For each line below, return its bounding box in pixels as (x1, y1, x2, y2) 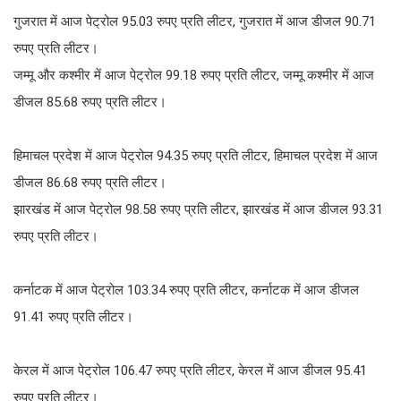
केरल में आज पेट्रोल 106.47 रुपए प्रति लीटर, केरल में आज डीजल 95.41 (13, 362, 367, 379)
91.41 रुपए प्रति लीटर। (13, 308, 133, 325)
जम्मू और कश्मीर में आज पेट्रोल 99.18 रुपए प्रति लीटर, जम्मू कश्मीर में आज (13, 66, 374, 83)
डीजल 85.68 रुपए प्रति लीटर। (13, 93, 166, 110)
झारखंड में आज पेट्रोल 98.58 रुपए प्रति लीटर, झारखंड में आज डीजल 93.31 (13, 200, 383, 218)
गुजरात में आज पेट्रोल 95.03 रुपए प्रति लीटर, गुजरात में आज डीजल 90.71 (13, 13, 376, 30)
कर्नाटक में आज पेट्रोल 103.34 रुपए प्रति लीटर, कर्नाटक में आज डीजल (13, 281, 359, 298)
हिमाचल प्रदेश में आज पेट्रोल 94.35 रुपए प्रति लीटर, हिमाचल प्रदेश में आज (13, 147, 378, 164)
